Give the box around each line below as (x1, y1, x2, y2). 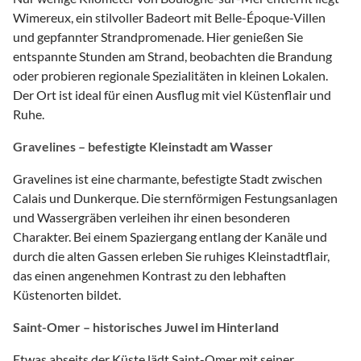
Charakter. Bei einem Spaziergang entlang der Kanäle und (13, 228, 327, 244)
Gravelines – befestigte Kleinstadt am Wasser (13, 138, 273, 154)
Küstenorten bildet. (13, 286, 121, 302)
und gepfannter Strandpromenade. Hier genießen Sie (13, 28, 303, 44)
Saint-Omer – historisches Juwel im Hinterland (13, 318, 279, 334)
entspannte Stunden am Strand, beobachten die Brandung (13, 48, 332, 64)
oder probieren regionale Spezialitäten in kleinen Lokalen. (13, 67, 328, 83)
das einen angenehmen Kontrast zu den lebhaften (13, 267, 286, 283)
